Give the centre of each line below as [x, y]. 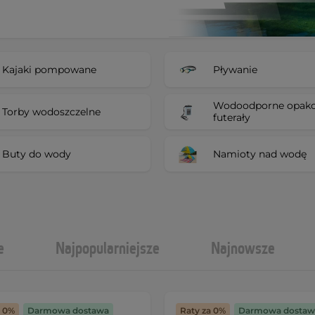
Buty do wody [37, 154]
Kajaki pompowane [49, 69]
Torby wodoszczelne [51, 111]
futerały [232, 117]
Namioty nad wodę [260, 154]
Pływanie [235, 69]
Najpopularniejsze [108, 249]
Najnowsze [243, 249]
